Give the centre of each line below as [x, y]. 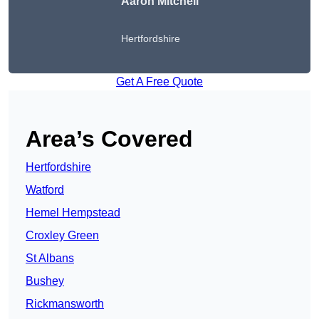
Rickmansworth [65, 304]
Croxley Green [62, 236]
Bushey [45, 281]
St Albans [50, 258]
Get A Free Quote [159, 82]
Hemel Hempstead [73, 213]
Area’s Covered [109, 139]
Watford [45, 190]
